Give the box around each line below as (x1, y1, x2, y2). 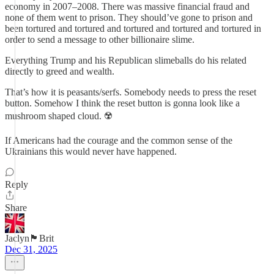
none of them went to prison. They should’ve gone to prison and (5, 12, 253, 23)
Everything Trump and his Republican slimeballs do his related (5, 55, 246, 65)
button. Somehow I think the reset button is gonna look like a (5, 98, 240, 108)
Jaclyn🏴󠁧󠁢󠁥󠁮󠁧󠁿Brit (5, 233, 54, 243)
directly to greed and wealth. (5, 66, 114, 76)
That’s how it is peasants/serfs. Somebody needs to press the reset (5, 87, 256, 97)
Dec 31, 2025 (5, 244, 57, 254)
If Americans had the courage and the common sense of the (5, 135, 232, 146)
